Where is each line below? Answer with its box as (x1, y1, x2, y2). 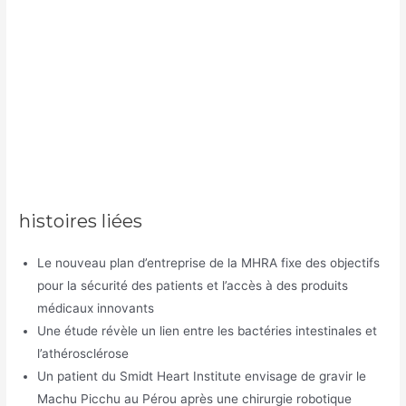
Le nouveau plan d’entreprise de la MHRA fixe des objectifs (37, 256, 381, 271)
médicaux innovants (37, 301, 155, 316)
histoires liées (19, 210, 143, 233)
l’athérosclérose (37, 346, 130, 362)
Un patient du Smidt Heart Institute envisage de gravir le (37, 369, 367, 384)
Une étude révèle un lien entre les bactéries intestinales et (37, 324, 378, 339)
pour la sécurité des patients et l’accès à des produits (37, 278, 349, 294)
